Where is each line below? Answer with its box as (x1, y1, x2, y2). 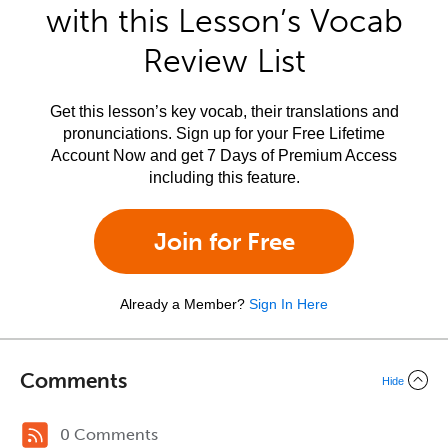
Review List (142, 42, 306, 80)
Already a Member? (120, 296, 245, 312)
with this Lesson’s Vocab (45, 2, 403, 40)
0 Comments (60, 425, 158, 444)
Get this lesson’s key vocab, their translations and (49, 103, 399, 120)
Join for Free (153, 227, 295, 256)
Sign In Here (249, 296, 328, 312)
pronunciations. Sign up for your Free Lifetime (63, 125, 385, 142)
